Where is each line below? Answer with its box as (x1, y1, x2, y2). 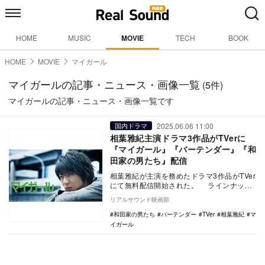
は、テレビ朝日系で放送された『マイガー (109, 189, 250, 199)
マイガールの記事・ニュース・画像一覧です (8, 95, 174, 106)
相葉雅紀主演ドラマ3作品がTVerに (109, 132, 255, 144)
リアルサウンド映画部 (109, 195, 169, 203)
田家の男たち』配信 (109, 154, 188, 166)
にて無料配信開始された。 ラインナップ (109, 180, 253, 190)
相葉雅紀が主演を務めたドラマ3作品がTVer (109, 170, 256, 180)
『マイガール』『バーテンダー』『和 (109, 143, 257, 155)
